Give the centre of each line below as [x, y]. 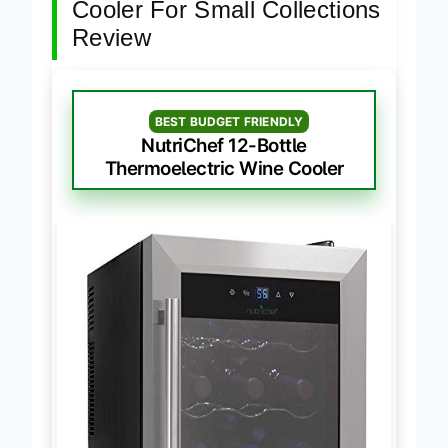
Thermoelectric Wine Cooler [224, 168]
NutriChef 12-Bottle [224, 145]
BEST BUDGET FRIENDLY [229, 121]
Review [111, 37]
